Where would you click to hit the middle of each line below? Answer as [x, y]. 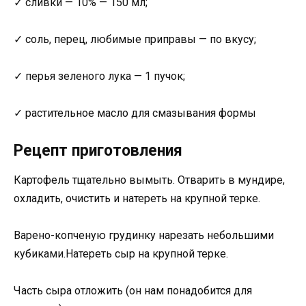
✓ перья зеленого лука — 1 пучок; [99, 76]
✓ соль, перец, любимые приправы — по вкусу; [135, 40]
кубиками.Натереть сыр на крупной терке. [121, 253]
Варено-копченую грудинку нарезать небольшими [144, 235]
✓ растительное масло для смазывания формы [135, 113]
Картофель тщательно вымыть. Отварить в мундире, [149, 180]
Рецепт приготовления [98, 150]
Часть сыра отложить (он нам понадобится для [133, 291]
